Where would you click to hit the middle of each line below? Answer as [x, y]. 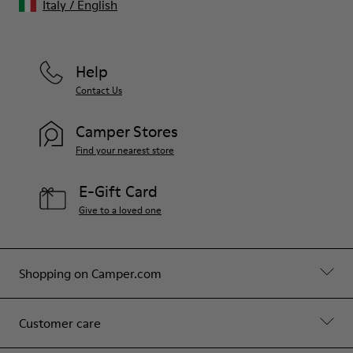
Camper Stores [127, 131]
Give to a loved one [120, 210]
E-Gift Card [118, 191]
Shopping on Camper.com [90, 273]
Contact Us [99, 90]
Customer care [60, 323]
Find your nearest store [125, 150]
